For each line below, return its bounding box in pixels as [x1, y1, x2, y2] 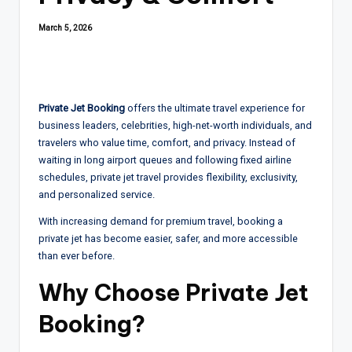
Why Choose [38, 277, 185, 307]
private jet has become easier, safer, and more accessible [38, 232, 298, 244]
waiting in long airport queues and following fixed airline [38, 153, 291, 166]
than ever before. [38, 249, 115, 262]
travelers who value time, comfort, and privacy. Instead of [38, 136, 295, 148]
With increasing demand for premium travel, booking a [38, 214, 283, 227]
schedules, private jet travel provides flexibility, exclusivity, [38, 170, 298, 183]
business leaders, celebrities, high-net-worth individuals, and [38, 119, 312, 131]
